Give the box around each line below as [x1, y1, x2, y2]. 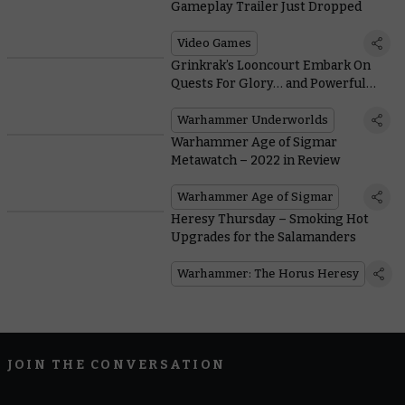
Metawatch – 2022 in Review [170, 153, 340, 169]
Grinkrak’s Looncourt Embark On [170, 58, 371, 74]
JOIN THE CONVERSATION [7, 357, 226, 373]
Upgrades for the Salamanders [170, 230, 356, 246]
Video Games [176, 36, 251, 51]
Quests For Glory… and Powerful [170, 76, 366, 92]
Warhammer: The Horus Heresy [176, 267, 360, 281]
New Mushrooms [170, 94, 274, 110]
